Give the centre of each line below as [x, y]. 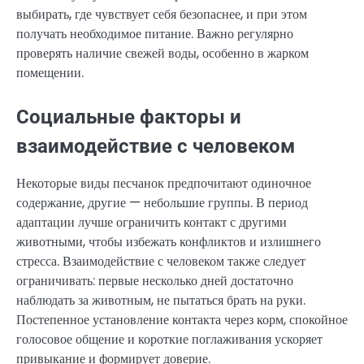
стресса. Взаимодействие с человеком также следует [161, 262]
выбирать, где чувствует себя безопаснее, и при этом [162, 15]
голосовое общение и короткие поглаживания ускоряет [169, 340]
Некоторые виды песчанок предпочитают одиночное [164, 184]
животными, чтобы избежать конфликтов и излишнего [169, 242]
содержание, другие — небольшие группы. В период [162, 203]
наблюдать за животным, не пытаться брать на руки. [161, 301]
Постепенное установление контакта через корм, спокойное [182, 320]
